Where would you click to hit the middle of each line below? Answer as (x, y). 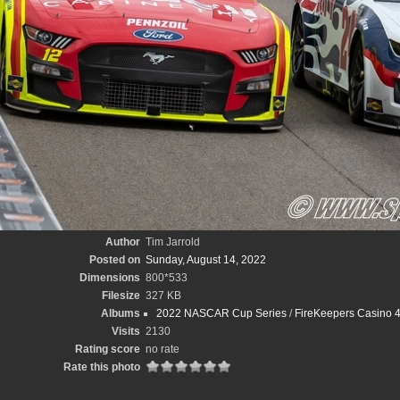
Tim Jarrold (173, 242)
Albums (121, 313)
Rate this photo (102, 367)
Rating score (108, 349)
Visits (126, 331)
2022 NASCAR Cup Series (221, 313)
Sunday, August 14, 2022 (206, 260)
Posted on (115, 260)
